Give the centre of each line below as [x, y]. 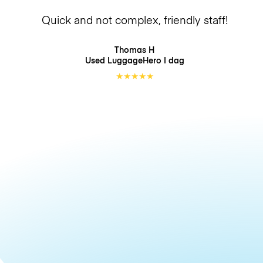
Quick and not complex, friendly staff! [134, 20]
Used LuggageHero [124, 60]
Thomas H [134, 49]
